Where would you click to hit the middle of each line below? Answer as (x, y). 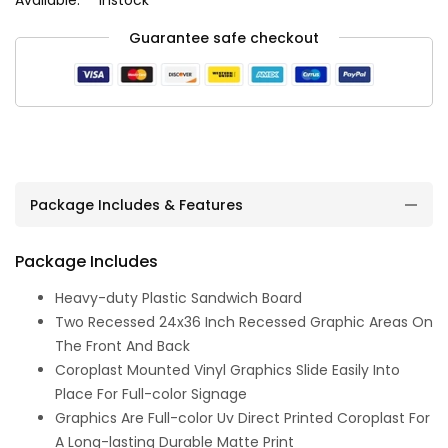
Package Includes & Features (136, 204)
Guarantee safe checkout (224, 37)
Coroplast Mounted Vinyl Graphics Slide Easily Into (227, 370)
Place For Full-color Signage (151, 394)
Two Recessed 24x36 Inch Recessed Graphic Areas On (244, 322)
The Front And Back (122, 346)
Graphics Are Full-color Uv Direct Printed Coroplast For (242, 418)
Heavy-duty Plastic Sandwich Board (178, 298)
